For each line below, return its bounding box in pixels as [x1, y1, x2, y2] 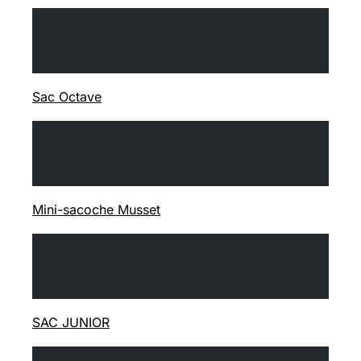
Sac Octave [32, 88, 102, 105]
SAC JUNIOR [32, 313, 110, 330]
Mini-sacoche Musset [32, 201, 160, 218]
